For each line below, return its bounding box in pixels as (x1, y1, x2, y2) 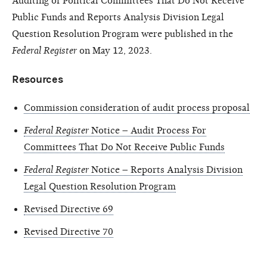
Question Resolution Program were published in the (12, 28, 233, 39)
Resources (12, 73, 63, 86)
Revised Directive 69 (24, 203, 113, 215)
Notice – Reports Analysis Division (89, 164, 243, 175)
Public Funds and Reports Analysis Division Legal (12, 11, 224, 23)
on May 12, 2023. (77, 45, 152, 56)
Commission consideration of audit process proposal (24, 102, 250, 113)
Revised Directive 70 (24, 226, 113, 237)
